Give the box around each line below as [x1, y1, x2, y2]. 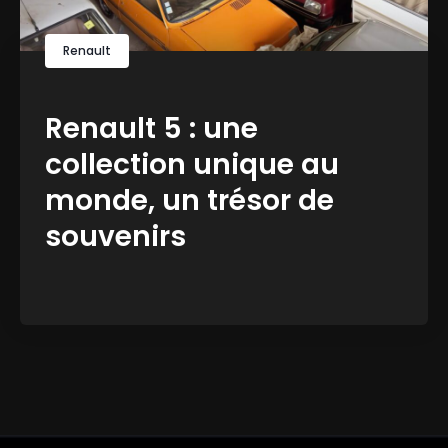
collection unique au [45, 145, 339, 185]
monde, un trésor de [45, 181, 334, 221]
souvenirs [45, 217, 186, 257]
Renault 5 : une [45, 109, 258, 149]
